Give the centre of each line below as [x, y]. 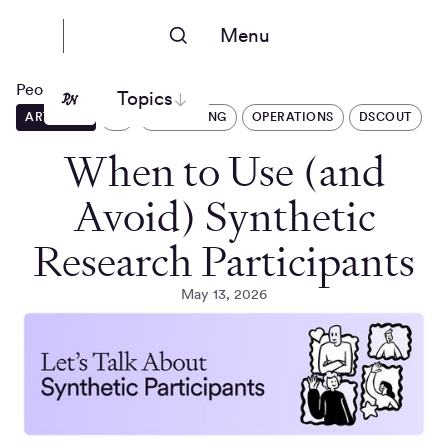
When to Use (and [224, 171]
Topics [144, 99]
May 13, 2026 [224, 294]
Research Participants [224, 261]
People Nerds [64, 89]
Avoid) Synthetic [224, 216]
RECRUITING [187, 117]
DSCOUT [385, 117]
